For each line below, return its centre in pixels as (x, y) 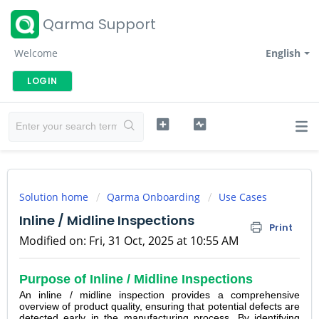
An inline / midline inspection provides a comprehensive (159, 295)
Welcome (36, 53)
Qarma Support (99, 24)
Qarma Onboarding (153, 197)
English (283, 53)
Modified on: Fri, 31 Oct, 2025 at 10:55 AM (129, 241)
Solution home (55, 197)
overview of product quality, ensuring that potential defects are (159, 307)
